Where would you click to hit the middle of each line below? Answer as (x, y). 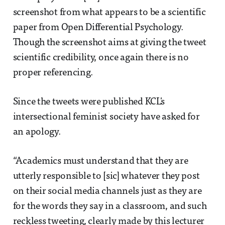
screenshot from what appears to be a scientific (109, 13)
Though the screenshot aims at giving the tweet (109, 43)
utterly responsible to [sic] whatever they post (106, 176)
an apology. (37, 132)
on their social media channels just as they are (107, 191)
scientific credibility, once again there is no (101, 58)
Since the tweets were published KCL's (89, 102)
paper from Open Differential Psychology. (98, 28)
